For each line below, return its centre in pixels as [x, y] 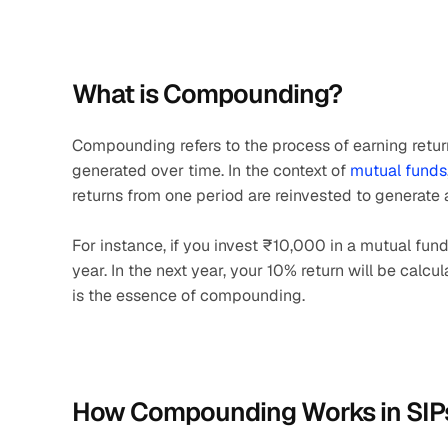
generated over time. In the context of [211, 170]
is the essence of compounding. [188, 295]
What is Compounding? [207, 94]
